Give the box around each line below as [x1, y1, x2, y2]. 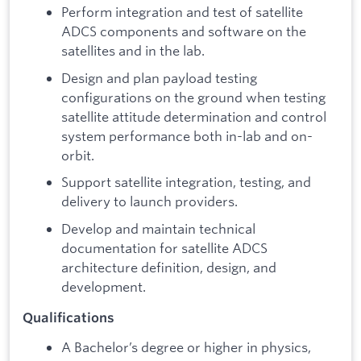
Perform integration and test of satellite [61, 3, 303, 21]
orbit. [61, 146, 94, 164]
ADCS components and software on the [61, 23, 306, 40]
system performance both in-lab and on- [61, 127, 313, 144]
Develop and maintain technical [61, 220, 255, 238]
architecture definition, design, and [61, 259, 276, 276]
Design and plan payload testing [61, 68, 257, 86]
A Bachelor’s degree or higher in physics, [61, 338, 311, 356]
